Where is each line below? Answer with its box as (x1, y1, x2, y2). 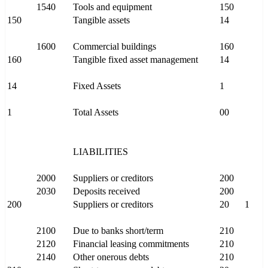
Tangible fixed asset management (73, 54, 198, 65)
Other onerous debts (73, 252, 149, 263)
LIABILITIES (73, 147, 128, 157)
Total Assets (73, 107, 118, 118)
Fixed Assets (73, 81, 121, 92)
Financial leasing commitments (73, 239, 189, 249)
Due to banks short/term (73, 226, 163, 236)
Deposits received (73, 186, 140, 197)
